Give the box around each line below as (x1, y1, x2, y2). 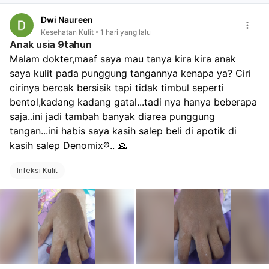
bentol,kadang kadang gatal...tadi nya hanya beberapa (10, 96, 257, 109)
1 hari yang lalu (100, 27, 151, 37)
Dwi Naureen (41, 14, 93, 25)
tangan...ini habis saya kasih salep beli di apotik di (10, 125, 237, 138)
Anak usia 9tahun (10, 38, 92, 51)
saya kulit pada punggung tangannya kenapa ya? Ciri (10, 67, 251, 80)
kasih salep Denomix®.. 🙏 (10, 139, 127, 152)
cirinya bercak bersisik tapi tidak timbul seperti (10, 82, 224, 94)
